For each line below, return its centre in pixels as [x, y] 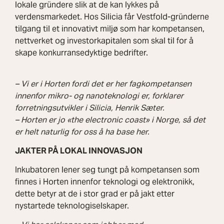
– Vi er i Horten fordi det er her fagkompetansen [103, 83]
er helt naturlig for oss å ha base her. [82, 131]
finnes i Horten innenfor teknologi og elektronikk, [105, 181]
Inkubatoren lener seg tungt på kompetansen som [107, 169]
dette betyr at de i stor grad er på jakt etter [95, 193]
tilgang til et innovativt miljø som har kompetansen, [110, 28]
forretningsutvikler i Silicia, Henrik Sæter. [90, 107]
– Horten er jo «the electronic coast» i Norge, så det [110, 119]
